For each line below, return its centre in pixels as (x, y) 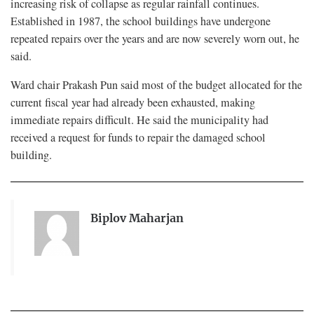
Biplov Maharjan (137, 218)
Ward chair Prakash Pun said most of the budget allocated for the (156, 84)
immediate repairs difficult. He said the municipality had (139, 120)
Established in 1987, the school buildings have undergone (141, 21)
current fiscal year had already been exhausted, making (133, 102)
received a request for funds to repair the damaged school (138, 137)
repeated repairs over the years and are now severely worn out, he (155, 38)
